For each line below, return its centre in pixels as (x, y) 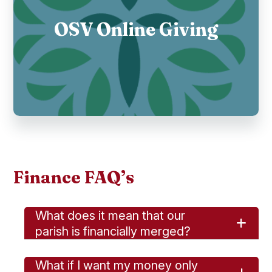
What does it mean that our (110, 215)
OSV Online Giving (136, 30)
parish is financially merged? (113, 231)
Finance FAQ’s (74, 178)
